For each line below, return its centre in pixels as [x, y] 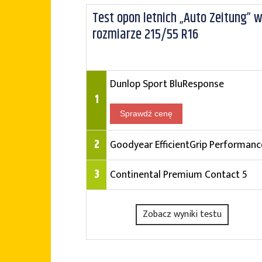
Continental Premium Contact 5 [179, 175]
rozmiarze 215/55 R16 [145, 35]
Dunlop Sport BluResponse [167, 84]
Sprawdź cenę [146, 113]
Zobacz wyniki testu [182, 214]
